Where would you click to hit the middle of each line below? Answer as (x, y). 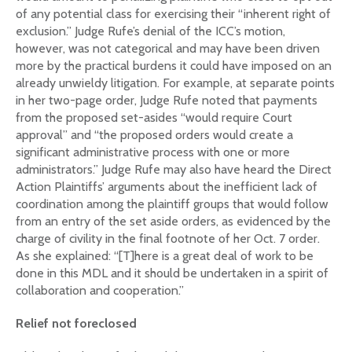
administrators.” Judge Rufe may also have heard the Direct (174, 170)
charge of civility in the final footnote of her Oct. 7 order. (168, 239)
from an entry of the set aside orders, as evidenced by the (173, 222)
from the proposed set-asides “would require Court (154, 118)
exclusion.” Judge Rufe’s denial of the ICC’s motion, (150, 31)
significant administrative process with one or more (153, 152)
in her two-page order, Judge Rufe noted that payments (167, 101)
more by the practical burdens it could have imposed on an (174, 66)
